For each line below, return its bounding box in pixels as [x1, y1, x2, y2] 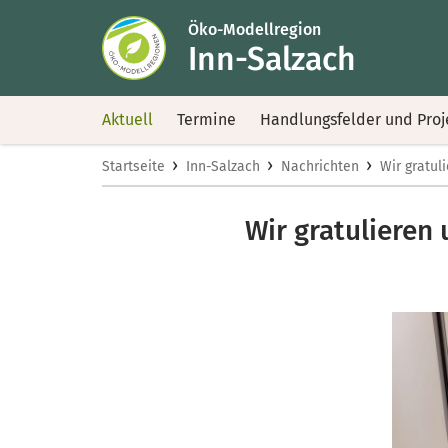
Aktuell [102, 110, 153, 129]
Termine [177, 110, 236, 129]
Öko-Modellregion [188, 19, 321, 39]
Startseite [102, 158, 165, 175]
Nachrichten [281, 158, 359, 175]
